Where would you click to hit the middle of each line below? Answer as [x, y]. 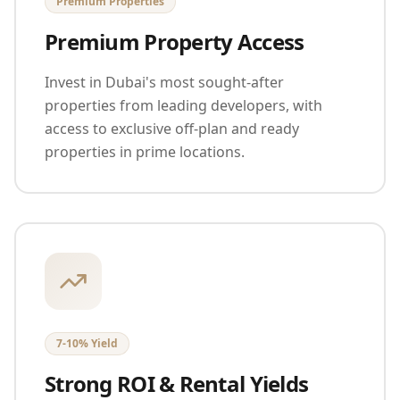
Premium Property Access [175, 41]
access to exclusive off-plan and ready [172, 128]
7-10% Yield [87, 343]
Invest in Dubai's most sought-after [164, 82]
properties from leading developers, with [183, 105]
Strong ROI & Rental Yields [177, 383]
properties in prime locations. [145, 151]
